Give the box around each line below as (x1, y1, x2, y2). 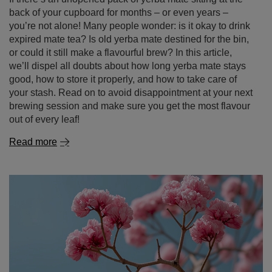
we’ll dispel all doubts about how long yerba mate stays (9, 61, 246, 71)
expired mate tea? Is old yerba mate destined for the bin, (9, 34, 249, 44)
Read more (9, 137, 57, 147)
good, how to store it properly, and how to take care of (9, 74, 237, 84)
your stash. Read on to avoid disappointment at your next (9, 87, 253, 98)
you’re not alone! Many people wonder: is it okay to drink (9, 21, 250, 31)
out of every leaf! (9, 114, 80, 124)
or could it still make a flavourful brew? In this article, (9, 47, 232, 58)
